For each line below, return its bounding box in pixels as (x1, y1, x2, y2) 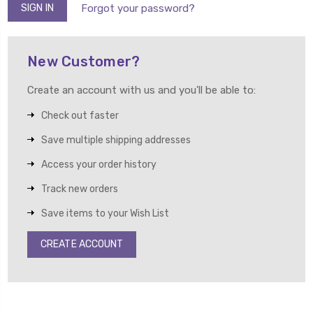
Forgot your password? (80, 1, 195, 15)
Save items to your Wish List (41, 207, 169, 219)
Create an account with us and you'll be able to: (27, 83, 256, 96)
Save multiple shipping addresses (41, 133, 191, 146)
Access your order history (41, 158, 156, 170)
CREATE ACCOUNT (41, 238, 124, 250)
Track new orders (41, 182, 118, 195)
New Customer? (27, 52, 140, 70)
